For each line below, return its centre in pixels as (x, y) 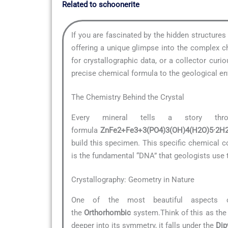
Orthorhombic (108, 212)
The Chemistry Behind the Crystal (128, 97)
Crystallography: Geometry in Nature (133, 180)
